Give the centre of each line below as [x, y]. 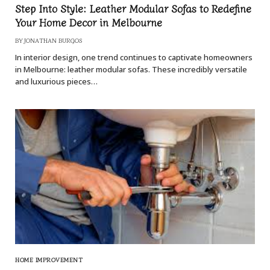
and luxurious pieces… [56, 82]
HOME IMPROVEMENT [49, 260]
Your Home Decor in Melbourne [89, 22]
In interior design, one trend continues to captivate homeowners [134, 58]
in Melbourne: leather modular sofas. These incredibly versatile [131, 70]
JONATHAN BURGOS [53, 40]
